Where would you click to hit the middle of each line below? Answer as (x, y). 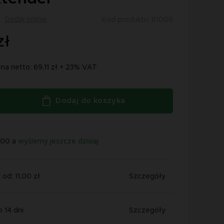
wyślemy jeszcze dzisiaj (58, 141)
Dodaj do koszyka (90, 100)
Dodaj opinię (26, 20)
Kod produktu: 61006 (137, 20)
